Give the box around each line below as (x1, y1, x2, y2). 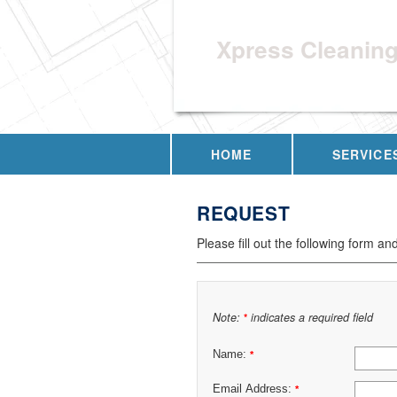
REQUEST (197, 199, 291, 226)
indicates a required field (247, 308, 373, 325)
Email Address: (213, 382, 295, 395)
